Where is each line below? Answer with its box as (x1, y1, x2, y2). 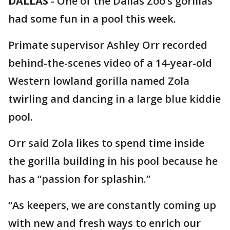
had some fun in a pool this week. (8, 12, 176, 26)
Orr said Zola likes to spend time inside (8, 136, 204, 150)
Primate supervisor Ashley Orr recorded (8, 38, 207, 52)
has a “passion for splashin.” (8, 172, 150, 186)
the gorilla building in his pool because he (8, 154, 218, 168)
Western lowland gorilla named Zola (8, 74, 189, 88)
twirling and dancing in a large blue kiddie (8, 92, 221, 106)
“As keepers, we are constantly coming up (8, 198, 216, 212)
